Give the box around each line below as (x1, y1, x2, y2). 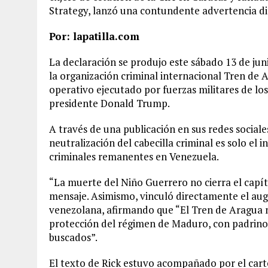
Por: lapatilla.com (49, 29, 139, 43)
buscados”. (49, 230, 98, 244)
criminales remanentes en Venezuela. (49, 150, 219, 163)
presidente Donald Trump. (49, 96, 170, 110)
